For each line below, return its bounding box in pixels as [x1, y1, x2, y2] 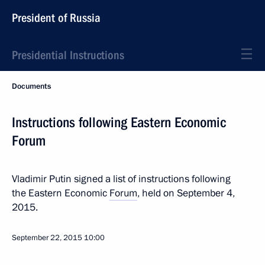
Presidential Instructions [12, 48, 124, 62]
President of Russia [12, 11, 101, 25]
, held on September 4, [137, 186, 235, 200]
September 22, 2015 [12, 232, 82, 243]
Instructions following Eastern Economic [12, 114, 226, 131]
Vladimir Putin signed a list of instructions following [12, 172, 231, 186]
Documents [12, 81, 51, 92]
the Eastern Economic [12, 186, 109, 200]
